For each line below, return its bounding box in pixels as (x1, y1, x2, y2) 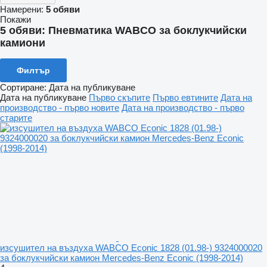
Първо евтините (153, 92, 218, 103)
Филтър (17, 65, 50, 75)
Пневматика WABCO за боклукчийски (48, 24, 247, 36)
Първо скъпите (89, 92, 150, 103)
